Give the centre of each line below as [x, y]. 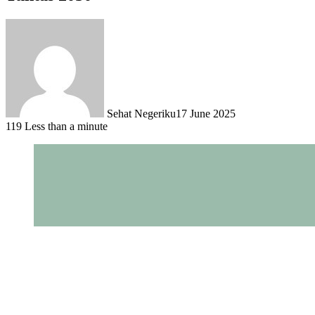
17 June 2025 [206, 113]
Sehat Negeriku [141, 113]
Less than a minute [66, 126]
